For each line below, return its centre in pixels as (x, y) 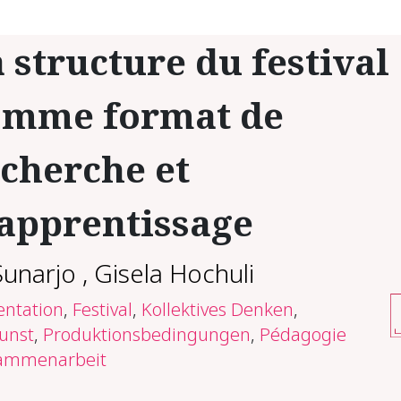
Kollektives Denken (217, 309)
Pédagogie (303, 334)
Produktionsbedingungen (146, 334)
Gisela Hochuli (174, 273)
